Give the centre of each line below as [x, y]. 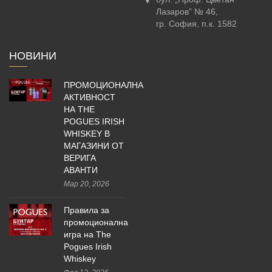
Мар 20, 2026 [87, 184]
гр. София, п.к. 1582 [196, 24]
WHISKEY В [87, 134]
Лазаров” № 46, [187, 12]
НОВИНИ [33, 56]
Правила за [87, 210]
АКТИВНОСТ [90, 97]
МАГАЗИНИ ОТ [94, 146]
